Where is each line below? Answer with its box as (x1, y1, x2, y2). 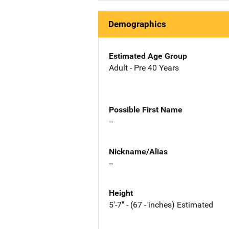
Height (109, 188, 133, 198)
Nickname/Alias (109, 146, 168, 156)
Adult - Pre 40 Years (109, 63, 179, 73)
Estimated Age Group (109, 51, 187, 61)
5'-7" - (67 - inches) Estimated (109, 200, 213, 210)
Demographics (108, 19, 166, 29)
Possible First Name (109, 104, 182, 114)
